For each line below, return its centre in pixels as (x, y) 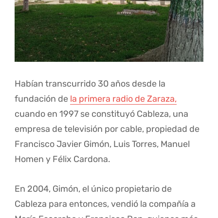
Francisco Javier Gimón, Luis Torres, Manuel (102, 144)
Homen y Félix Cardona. (63, 159)
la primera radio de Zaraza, (123, 99)
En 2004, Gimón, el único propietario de (93, 189)
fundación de (42, 99)
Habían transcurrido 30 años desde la (90, 84)
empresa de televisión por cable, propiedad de (107, 129)
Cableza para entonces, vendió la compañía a (105, 204)
